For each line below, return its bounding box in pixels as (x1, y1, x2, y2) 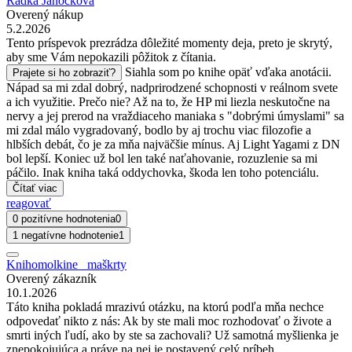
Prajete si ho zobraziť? (13, 67, 115, 79)
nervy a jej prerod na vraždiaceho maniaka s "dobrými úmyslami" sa (6, 109, 344, 123)
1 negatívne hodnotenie (13, 229, 119, 241)
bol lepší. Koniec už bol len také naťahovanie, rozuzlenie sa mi (6, 152, 317, 165)
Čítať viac (13, 182, 57, 194)
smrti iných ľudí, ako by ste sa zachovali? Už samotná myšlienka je (6, 328, 339, 342)
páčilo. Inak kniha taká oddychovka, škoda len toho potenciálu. (6, 166, 319, 179)
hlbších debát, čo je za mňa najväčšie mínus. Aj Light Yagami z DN (6, 137, 340, 151)
